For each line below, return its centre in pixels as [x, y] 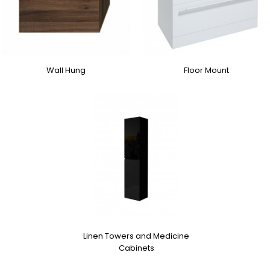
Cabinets [136, 248]
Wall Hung [66, 70]
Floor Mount [206, 70]
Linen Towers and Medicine [136, 236]
